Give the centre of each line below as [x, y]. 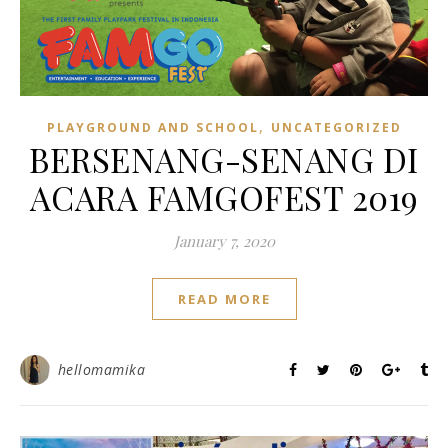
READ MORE [224, 299]
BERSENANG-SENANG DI [224, 159]
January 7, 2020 [224, 241]
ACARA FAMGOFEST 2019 [224, 197]
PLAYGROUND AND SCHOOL [152, 128]
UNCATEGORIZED [336, 128]
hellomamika [101, 370]
